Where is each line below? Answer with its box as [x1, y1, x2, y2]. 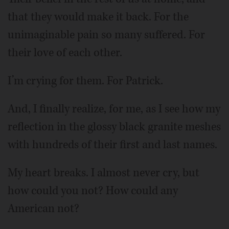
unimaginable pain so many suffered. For [8, 27, 205, 42]
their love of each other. [8, 44, 122, 60]
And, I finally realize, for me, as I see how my [8, 101, 220, 117]
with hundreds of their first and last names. [8, 136, 217, 152]
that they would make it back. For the [8, 9, 189, 25]
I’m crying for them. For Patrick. [8, 73, 163, 88]
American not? [8, 200, 79, 216]
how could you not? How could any [8, 182, 178, 198]
